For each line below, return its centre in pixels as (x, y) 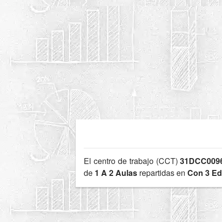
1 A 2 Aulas (116, 172)
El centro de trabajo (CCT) (132, 161)
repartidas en (162, 172)
